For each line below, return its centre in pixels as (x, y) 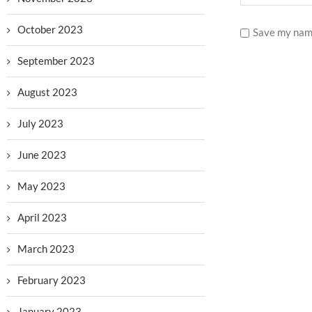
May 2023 (41, 186)
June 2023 (42, 155)
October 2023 (50, 29)
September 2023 (56, 61)
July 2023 (40, 123)
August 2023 (47, 92)
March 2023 (46, 249)
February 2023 (52, 280)
